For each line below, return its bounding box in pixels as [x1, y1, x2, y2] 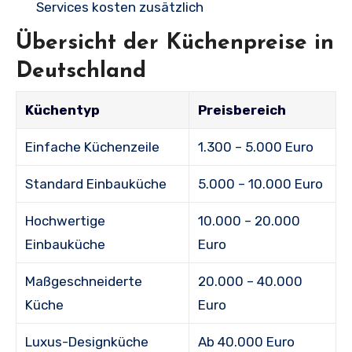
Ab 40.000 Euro [198, 333, 295, 350]
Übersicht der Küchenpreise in [16, 32, 334, 54]
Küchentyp [25, 101, 101, 118]
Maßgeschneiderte [25, 273, 143, 289]
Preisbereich [198, 101, 287, 118]
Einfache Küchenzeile [25, 138, 160, 155]
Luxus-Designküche [25, 333, 149, 350]
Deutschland [16, 60, 146, 82]
